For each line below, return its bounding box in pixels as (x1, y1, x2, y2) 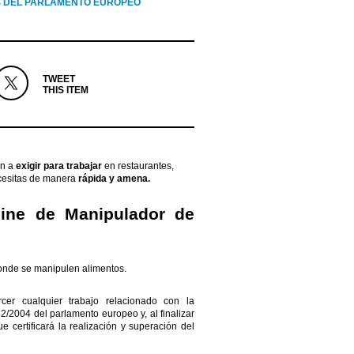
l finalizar (155, 308, 195, 320)
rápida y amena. (78, 173, 150, 185)
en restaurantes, (102, 160, 174, 172)
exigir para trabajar (13, 160, 102, 172)
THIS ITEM (42, 85, 88, 96)
